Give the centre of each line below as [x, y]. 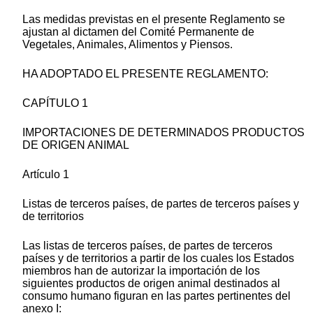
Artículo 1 [46, 175]
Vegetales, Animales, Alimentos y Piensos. [128, 45]
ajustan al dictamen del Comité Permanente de [138, 32]
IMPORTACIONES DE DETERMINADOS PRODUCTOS [163, 133]
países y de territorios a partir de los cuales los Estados [158, 259]
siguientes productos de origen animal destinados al [151, 284]
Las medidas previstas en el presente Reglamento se [154, 20]
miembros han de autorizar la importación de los [141, 271]
